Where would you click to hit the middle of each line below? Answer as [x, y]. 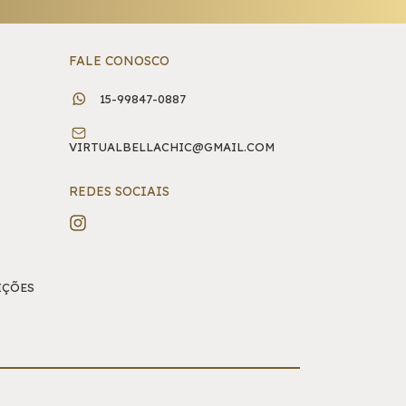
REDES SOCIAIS [119, 192]
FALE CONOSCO [119, 61]
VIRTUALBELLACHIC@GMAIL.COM [172, 147]
